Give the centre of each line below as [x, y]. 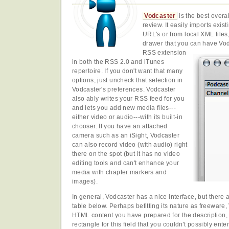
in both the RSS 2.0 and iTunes [118, 62]
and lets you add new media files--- [124, 108]
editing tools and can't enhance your [126, 163]
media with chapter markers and [120, 172]
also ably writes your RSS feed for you [129, 98]
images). [85, 181]
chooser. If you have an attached [120, 126]
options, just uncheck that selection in [128, 80]
